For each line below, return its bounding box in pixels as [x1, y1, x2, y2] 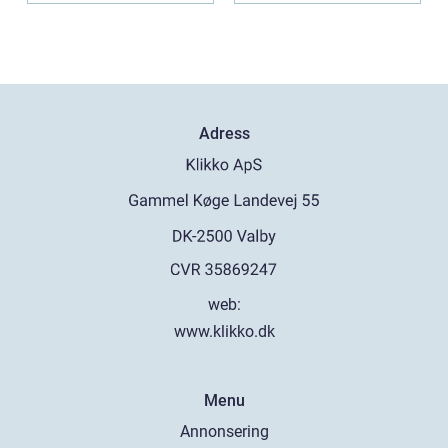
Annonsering [179, 422, 269, 441]
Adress [198, 124, 250, 144]
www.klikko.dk [173, 322, 275, 341]
